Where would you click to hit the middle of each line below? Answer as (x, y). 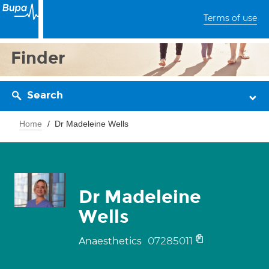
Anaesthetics (111, 241)
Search (45, 95)
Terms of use (230, 18)
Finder (38, 58)
